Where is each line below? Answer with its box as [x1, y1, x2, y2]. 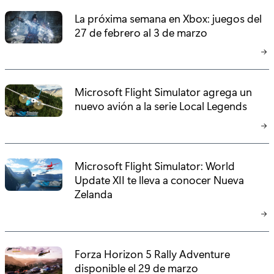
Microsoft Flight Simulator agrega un [75, 84, 253, 99]
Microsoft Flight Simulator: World [75, 158, 235, 173]
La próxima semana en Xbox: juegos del [75, 10, 262, 25]
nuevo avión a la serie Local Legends [75, 98, 248, 113]
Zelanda [75, 187, 113, 201]
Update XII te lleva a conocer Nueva [75, 172, 245, 187]
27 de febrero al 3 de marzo [75, 24, 208, 39]
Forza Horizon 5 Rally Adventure [75, 246, 231, 261]
